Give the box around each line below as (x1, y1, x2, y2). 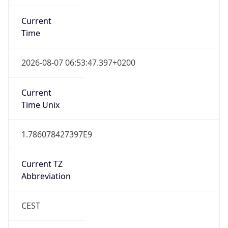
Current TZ (21, 158, 63, 170)
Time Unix (21, 99, 60, 110)
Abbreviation (21, 170, 71, 182)
